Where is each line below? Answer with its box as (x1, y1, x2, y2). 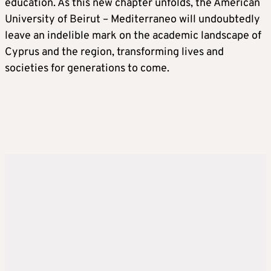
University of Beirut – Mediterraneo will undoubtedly (5, 12, 260, 27)
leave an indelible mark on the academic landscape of (5, 28, 261, 43)
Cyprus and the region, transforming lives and (5, 45, 224, 59)
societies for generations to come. (5, 61, 169, 76)
